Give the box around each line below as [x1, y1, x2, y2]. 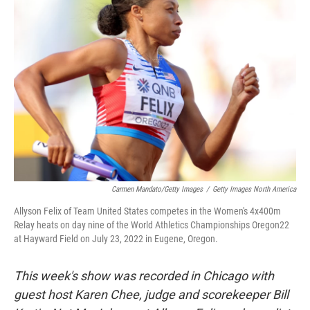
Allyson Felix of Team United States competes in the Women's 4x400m [14, 206, 281, 217]
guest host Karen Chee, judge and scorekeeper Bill [14, 287, 289, 302]
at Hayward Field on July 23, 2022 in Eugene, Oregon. [14, 233, 218, 244]
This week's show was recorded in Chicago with [14, 268, 274, 283]
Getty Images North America [212, 185, 296, 194]
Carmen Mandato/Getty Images [111, 185, 203, 194]
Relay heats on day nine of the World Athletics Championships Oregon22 [14, 219, 289, 230]
